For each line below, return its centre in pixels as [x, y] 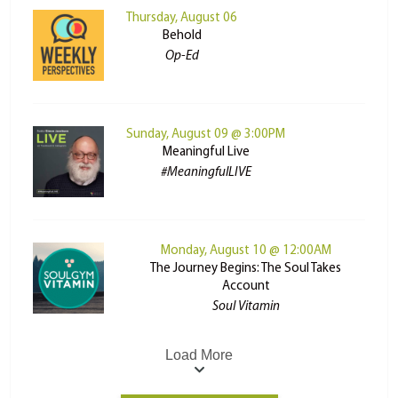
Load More [199, 355]
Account [246, 287]
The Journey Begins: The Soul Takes [246, 269]
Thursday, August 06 [182, 19]
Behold [182, 36]
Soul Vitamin [246, 307]
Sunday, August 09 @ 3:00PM [206, 135]
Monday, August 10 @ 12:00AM [246, 251]
